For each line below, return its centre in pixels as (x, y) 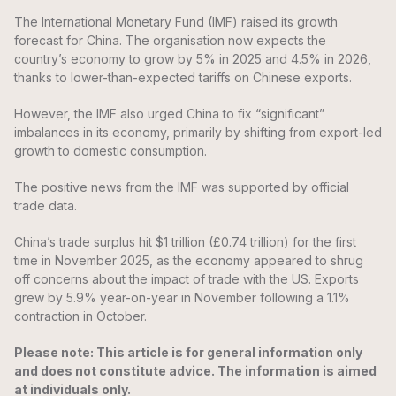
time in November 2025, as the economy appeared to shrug (189, 261)
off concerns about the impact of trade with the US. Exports (187, 279)
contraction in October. (80, 316)
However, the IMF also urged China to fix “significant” (169, 114)
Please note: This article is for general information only (188, 353)
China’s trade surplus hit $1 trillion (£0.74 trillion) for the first (185, 242)
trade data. (46, 206)
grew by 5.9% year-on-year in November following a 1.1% (182, 298)
